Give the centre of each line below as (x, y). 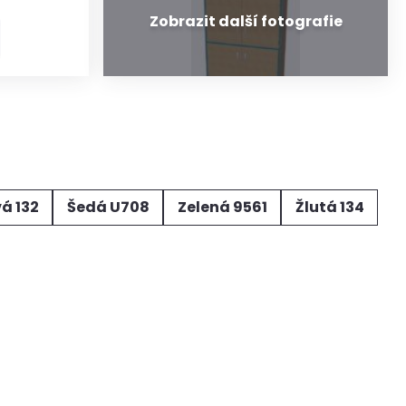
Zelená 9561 (222, 207)
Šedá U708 (108, 207)
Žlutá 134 (329, 207)
